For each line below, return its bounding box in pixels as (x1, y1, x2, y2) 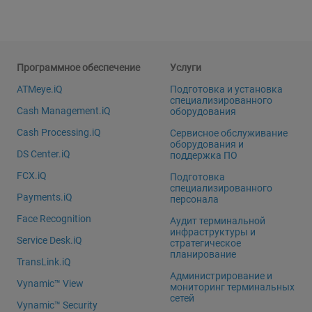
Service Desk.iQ (17, 235, 83, 247)
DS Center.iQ (17, 148, 71, 160)
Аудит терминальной (170, 215, 266, 227)
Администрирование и (170, 270, 273, 282)
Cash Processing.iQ (17, 127, 102, 139)
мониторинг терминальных (170, 281, 295, 293)
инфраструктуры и (170, 226, 256, 238)
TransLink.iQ (17, 256, 72, 268)
